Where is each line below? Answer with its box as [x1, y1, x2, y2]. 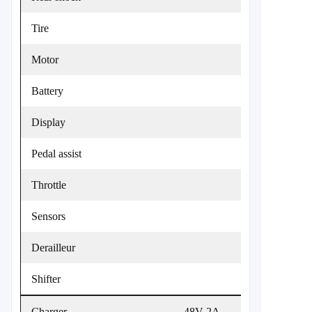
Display [31, 116, 65, 128]
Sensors [31, 210, 65, 222]
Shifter [31, 273, 61, 285]
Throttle [31, 179, 66, 191]
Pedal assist [31, 148, 81, 159]
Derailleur [31, 242, 75, 253]
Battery [31, 85, 63, 97]
